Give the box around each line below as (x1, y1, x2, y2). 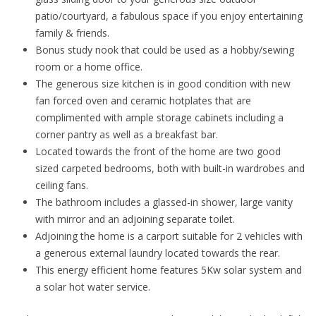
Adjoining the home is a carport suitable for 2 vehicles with (35, 229, 303, 243)
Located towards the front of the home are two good (35, 144, 281, 158)
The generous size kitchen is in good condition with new (35, 76, 291, 90)
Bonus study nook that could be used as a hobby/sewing (35, 42, 294, 56)
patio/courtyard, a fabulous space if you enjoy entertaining (35, 8, 303, 23)
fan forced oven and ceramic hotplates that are (35, 93, 251, 107)
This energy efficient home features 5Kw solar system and (35, 262, 302, 276)
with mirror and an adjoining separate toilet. (35, 212, 235, 226)
